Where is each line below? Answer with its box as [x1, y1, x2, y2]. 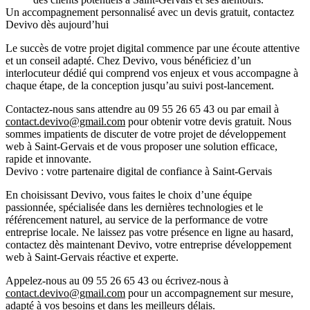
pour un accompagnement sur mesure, [125, 287, 293, 300]
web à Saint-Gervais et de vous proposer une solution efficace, [6, 140, 277, 153]
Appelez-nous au [6, 275, 82, 287]
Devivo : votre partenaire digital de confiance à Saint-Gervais [6, 165, 272, 178]
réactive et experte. [94, 251, 179, 264]
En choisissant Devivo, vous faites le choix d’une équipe [6, 189, 252, 201]
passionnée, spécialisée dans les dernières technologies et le [6, 201, 263, 214]
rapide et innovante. [6, 153, 91, 165]
